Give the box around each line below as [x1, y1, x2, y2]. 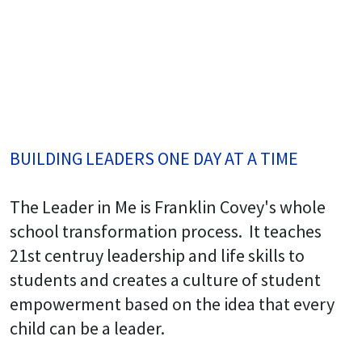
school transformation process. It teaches [10, 220, 322, 243]
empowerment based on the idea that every [10, 293, 335, 316]
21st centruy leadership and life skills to [10, 244, 305, 267]
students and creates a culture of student [10, 268, 321, 292]
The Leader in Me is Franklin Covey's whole [10, 196, 326, 219]
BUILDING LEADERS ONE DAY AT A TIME [10, 147, 298, 170]
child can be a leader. [10, 317, 165, 340]
